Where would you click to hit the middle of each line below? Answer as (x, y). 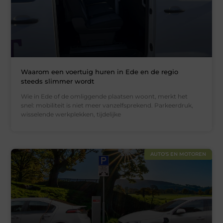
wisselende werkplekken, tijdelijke (71, 114)
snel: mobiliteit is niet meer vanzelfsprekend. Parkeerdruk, (107, 106)
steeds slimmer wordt (58, 81)
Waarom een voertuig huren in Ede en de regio (100, 72)
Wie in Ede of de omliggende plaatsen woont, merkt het (105, 97)
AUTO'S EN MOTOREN (178, 154)
